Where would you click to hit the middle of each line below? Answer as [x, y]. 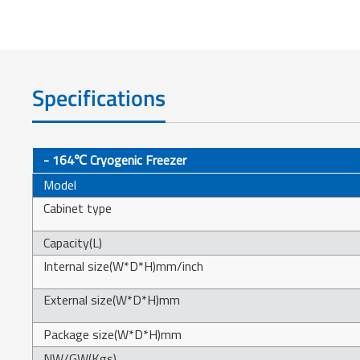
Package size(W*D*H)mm [113, 334]
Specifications [99, 97]
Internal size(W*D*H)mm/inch [124, 266]
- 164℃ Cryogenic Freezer [115, 160]
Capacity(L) [73, 242]
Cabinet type [78, 208]
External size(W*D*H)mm [112, 299]
